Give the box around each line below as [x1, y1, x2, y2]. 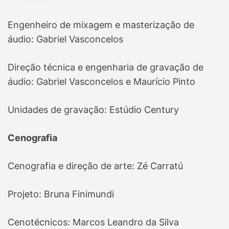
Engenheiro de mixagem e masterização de [8, 19, 194, 31]
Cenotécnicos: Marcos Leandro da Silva [8, 217, 179, 228]
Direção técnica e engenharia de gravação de [8, 62, 203, 73]
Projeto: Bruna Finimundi [8, 189, 114, 200]
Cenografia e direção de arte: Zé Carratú [8, 161, 183, 172]
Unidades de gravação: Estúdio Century [8, 104, 179, 116]
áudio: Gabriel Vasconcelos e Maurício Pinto [8, 76, 195, 87]
